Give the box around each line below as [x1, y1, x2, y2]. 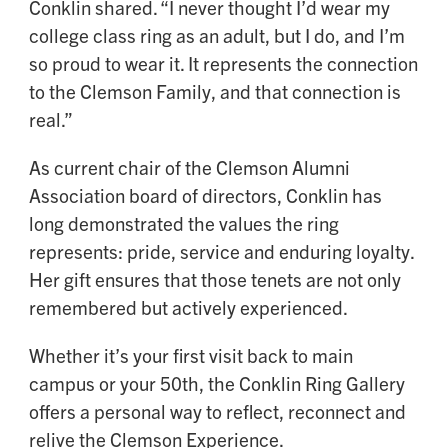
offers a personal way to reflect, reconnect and [29, 399, 406, 424]
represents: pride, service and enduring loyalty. [29, 239, 414, 264]
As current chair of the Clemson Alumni [29, 155, 350, 180]
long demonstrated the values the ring [29, 211, 339, 236]
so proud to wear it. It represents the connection [29, 51, 418, 76]
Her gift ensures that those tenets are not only [29, 267, 401, 292]
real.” [29, 107, 73, 132]
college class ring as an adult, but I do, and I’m [29, 23, 405, 48]
